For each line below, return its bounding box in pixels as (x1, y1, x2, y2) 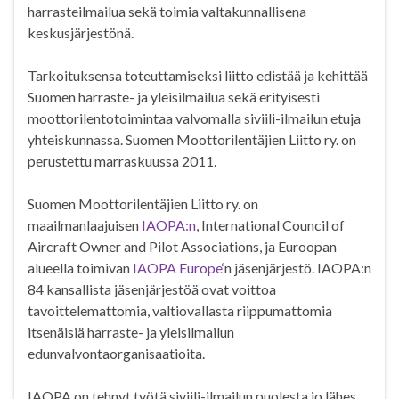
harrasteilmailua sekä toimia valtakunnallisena (28, 3, 306, 20)
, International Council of (196, 216, 345, 234)
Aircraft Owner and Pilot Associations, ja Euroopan (28, 238, 337, 256)
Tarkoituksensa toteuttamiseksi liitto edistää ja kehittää (28, 67, 368, 85)
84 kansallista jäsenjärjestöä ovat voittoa (28, 281, 276, 298)
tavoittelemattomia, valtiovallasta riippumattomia (28, 302, 332, 320)
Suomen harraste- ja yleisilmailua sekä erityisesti (28, 88, 320, 106)
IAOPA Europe (133, 259, 222, 277)
